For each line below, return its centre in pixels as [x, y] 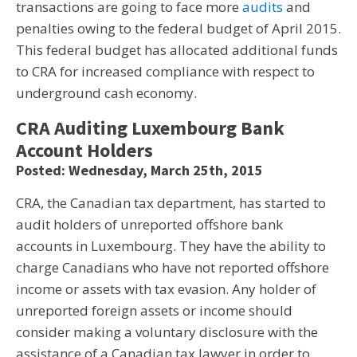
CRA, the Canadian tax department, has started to [171, 203]
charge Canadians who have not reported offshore [173, 267]
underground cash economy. [106, 93]
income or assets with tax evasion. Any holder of [166, 289]
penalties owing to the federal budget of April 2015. [178, 28]
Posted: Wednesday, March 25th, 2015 [139, 170]
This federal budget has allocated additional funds [177, 50]
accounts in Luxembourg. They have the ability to [171, 246]
